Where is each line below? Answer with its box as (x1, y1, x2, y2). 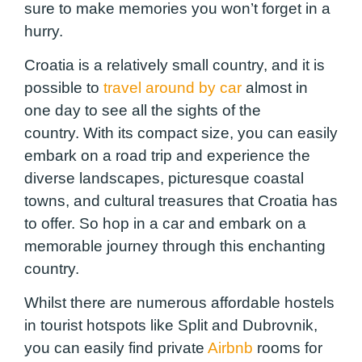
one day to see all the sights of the (24, 101, 261, 119)
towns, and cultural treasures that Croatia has (24, 192, 338, 209)
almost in (242, 78, 308, 96)
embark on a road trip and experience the (24, 146, 310, 164)
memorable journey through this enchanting (24, 237, 326, 255)
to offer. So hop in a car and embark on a (24, 214, 306, 232)
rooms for (253, 339, 322, 357)
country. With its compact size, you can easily (24, 124, 338, 141)
